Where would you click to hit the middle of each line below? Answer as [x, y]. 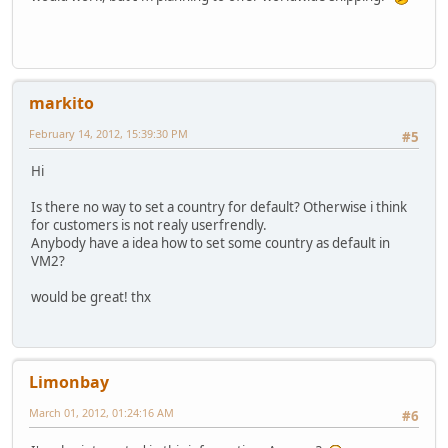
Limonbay [69, 382]
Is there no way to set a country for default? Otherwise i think [219, 207]
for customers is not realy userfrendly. [149, 225]
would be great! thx [91, 297]
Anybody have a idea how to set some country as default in [210, 243]
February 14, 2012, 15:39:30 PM [108, 133]
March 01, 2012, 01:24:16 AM [101, 413]
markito [61, 102]
